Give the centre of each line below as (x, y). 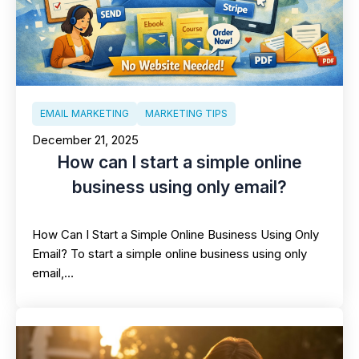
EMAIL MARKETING (85, 113)
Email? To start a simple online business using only (169, 253)
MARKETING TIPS (186, 113)
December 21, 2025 (85, 139)
